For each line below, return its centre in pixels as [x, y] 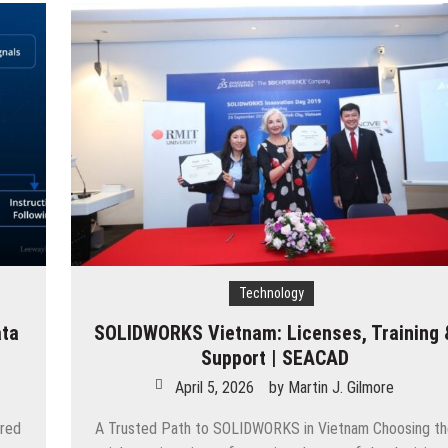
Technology [271, 293]
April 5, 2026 [215, 388]
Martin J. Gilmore [341, 388]
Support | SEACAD [274, 358]
